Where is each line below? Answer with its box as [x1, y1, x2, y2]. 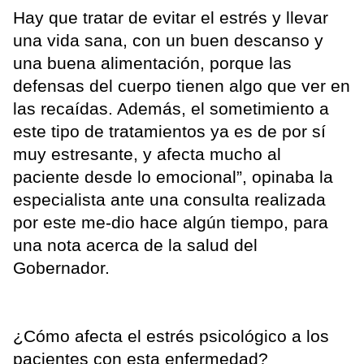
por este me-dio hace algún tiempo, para [13, 212, 328, 232]
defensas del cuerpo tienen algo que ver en [13, 76, 350, 95]
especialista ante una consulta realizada [13, 189, 326, 209]
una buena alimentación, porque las [13, 53, 292, 72]
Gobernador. [13, 258, 110, 277]
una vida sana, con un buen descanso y [13, 30, 323, 50]
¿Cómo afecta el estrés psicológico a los [13, 326, 329, 345]
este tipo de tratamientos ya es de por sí [13, 121, 326, 141]
